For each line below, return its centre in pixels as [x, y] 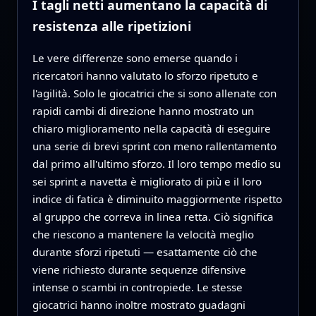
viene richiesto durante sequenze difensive [139, 270]
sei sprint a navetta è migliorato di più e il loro [147, 182]
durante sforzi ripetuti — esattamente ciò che [145, 252]
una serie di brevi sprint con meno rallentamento [154, 146]
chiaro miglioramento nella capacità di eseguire [151, 129]
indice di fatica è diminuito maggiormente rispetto [157, 199]
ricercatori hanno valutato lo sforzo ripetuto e [145, 76]
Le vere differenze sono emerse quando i [135, 58]
